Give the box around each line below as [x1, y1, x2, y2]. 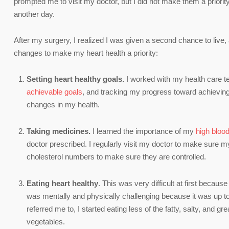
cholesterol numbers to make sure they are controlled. [27, 152, 206, 161]
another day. [14, 9, 55, 18]
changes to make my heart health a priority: [14, 48, 158, 57]
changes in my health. [27, 100, 100, 109]
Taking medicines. [27, 126, 93, 135]
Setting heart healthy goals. [27, 74, 124, 83]
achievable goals [27, 87, 82, 96]
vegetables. [27, 217, 65, 226]
